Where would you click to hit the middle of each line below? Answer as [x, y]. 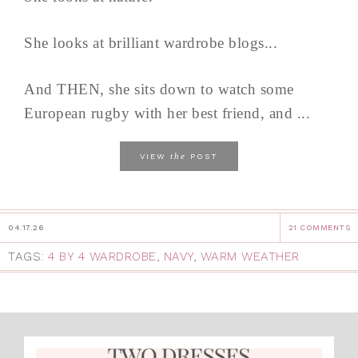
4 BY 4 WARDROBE [102, 257]
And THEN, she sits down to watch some [159, 89]
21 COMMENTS [319, 228]
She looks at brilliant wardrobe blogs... [151, 43]
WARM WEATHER [250, 257]
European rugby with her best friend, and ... [167, 113]
